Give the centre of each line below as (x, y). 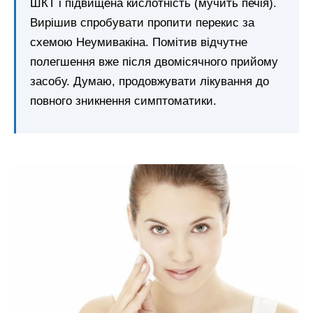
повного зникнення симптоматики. (123, 101)
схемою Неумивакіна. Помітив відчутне (139, 42)
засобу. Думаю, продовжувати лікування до (150, 81)
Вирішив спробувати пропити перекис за (142, 22)
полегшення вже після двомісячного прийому (154, 61)
